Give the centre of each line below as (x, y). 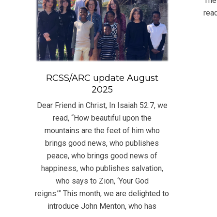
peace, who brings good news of (102, 156)
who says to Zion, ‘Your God (102, 181)
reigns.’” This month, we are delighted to (102, 194)
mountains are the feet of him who (102, 131)
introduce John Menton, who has (102, 206)
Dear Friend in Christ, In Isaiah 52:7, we (102, 106)
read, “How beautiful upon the (102, 118)
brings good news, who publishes (102, 143)
